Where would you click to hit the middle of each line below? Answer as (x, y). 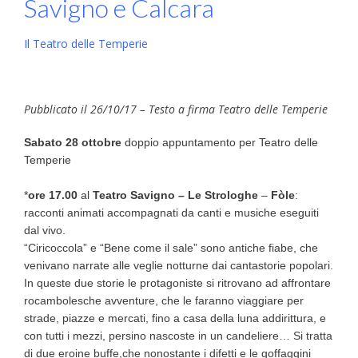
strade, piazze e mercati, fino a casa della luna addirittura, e (175, 318)
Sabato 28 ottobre (73, 142)
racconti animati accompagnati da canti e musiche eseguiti (171, 212)
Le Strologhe (225, 195)
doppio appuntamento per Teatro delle (220, 142)
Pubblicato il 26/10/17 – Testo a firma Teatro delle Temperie (176, 109)
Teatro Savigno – (139, 195)
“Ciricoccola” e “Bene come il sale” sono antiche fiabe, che (171, 247)
